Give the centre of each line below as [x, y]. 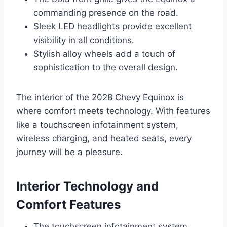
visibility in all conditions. [84, 40]
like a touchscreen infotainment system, [97, 124]
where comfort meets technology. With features [113, 111]
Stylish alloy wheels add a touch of [104, 53]
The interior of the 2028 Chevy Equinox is [100, 97]
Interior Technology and [87, 186]
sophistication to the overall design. [106, 67]
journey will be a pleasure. [69, 152]
